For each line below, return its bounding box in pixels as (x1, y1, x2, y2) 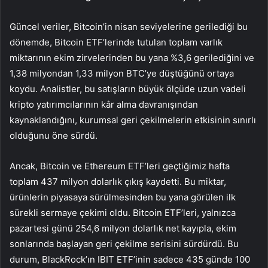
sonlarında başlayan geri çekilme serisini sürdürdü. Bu (10, 238, 239, 250)
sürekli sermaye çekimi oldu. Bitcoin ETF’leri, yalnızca (10, 207, 236, 219)
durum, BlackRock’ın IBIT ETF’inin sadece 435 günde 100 (10, 254, 250, 266)
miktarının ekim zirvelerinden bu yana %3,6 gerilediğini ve (10, 52, 254, 64)
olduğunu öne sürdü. (10, 130, 98, 142)
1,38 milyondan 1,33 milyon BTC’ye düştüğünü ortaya (10, 68, 234, 80)
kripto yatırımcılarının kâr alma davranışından (10, 99, 198, 111)
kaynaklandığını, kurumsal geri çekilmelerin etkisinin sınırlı (10, 114, 256, 126)
